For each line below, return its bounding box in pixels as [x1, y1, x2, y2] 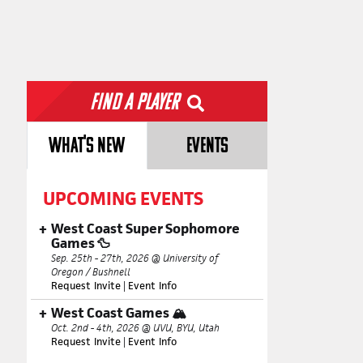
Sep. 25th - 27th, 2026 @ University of [51, 251, 218, 265]
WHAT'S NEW [49, 136, 126, 158]
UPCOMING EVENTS [43, 187, 203, 210]
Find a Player [90, 92, 184, 115]
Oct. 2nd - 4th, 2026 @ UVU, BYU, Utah [51, 321, 220, 335]
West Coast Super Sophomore [51, 220, 240, 237]
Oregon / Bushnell [51, 265, 130, 279]
